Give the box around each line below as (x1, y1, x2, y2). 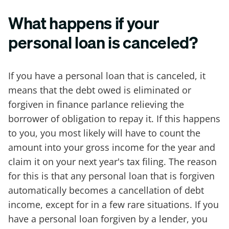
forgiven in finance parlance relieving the (8, 98, 184, 111)
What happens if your (8, 9, 159, 36)
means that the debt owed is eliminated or (8, 84, 191, 97)
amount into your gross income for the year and (8, 141, 215, 154)
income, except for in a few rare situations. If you (8, 198, 219, 211)
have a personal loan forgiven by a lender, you (8, 213, 208, 225)
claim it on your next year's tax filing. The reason (8, 155, 217, 168)
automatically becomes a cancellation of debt (8, 184, 204, 197)
